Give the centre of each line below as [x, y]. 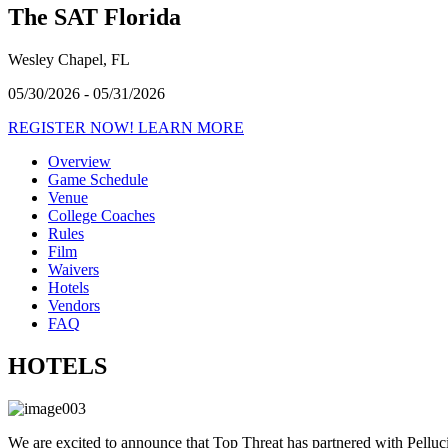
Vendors [74, 305]
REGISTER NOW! [73, 127]
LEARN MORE [191, 127]
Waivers [73, 269]
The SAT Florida [94, 16]
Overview [79, 161]
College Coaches [101, 215]
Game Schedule [98, 179]
